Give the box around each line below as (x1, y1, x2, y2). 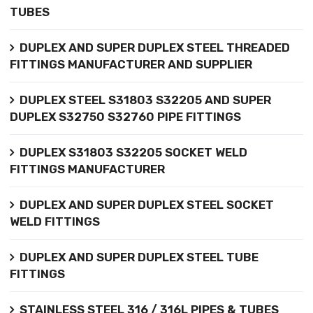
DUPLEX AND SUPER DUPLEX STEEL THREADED (19, 40, 290, 54)
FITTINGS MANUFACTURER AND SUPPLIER (9, 57, 252, 71)
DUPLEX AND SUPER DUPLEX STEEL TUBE (19, 249, 259, 264)
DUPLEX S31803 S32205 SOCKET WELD (19, 145, 247, 159)
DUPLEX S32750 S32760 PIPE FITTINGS (9, 109, 241, 124)
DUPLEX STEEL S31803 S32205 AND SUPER (19, 92, 271, 107)
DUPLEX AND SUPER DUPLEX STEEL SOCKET (19, 197, 274, 212)
